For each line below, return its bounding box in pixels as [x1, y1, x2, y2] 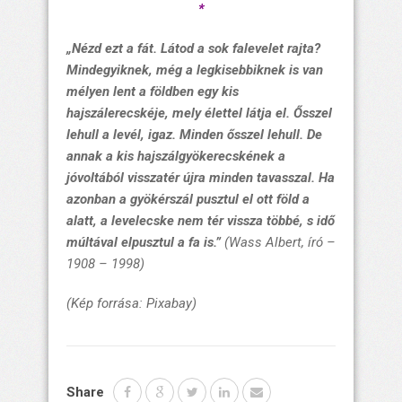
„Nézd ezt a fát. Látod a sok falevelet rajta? [66, 39, 320, 57]
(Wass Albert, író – [224, 233, 336, 250]
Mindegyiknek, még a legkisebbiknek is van [66, 61, 323, 78]
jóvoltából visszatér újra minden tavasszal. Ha [66, 169, 335, 186]
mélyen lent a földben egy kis [66, 83, 239, 100]
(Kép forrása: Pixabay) [66, 294, 197, 311]
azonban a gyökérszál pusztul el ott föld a [66, 190, 310, 207]
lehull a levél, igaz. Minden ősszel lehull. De [66, 126, 322, 143]
